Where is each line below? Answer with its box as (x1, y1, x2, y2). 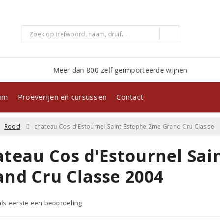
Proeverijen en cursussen (17, 91, 107, 102)
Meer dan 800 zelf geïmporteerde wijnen (53, 65, 188, 75)
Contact (116, 91, 144, 102)
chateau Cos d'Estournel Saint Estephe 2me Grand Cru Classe (34, 122, 215, 131)
